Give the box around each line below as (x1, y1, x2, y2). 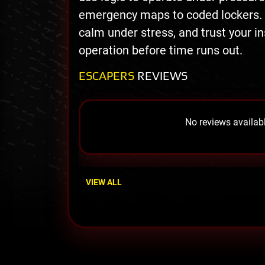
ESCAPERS (79, 69, 137, 83)
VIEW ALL (86, 177, 122, 188)
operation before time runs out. (79, 43, 243, 58)
